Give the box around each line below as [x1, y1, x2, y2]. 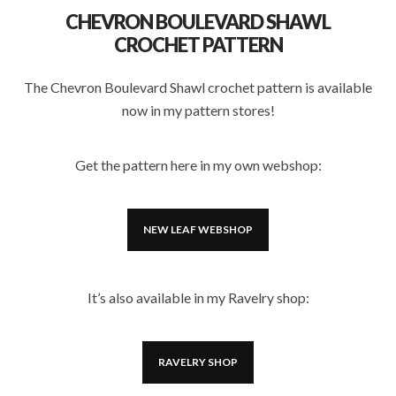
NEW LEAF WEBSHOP [143, 223, 253, 236]
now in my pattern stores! [121, 102, 275, 118]
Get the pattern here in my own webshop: [74, 156, 322, 173]
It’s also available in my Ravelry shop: [87, 289, 309, 306]
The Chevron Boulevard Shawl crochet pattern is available [24, 79, 372, 95]
